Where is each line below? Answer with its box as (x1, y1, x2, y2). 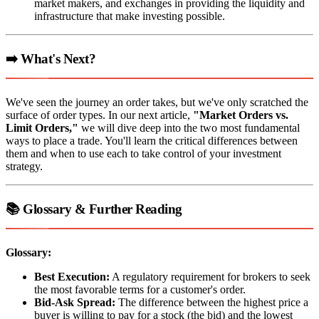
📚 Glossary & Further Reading (6, 201, 182, 216)
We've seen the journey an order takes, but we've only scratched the (6, 95, 308, 108)
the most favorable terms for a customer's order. (34, 283, 246, 296)
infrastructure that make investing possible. (34, 10, 225, 23)
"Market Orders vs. (193, 108, 288, 121)
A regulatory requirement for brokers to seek (110, 270, 310, 283)
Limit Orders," (6, 121, 78, 134)
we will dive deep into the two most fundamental (78, 121, 300, 134)
